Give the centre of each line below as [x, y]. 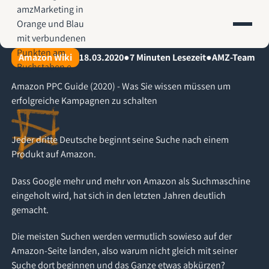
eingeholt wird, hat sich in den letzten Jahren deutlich [119, 195]
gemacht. [30, 210]
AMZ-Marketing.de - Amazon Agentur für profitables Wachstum [142, 31]
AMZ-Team [234, 57]
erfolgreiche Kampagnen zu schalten [85, 101]
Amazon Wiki [46, 57]
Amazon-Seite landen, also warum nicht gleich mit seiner [125, 251]
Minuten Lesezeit [171, 57]
